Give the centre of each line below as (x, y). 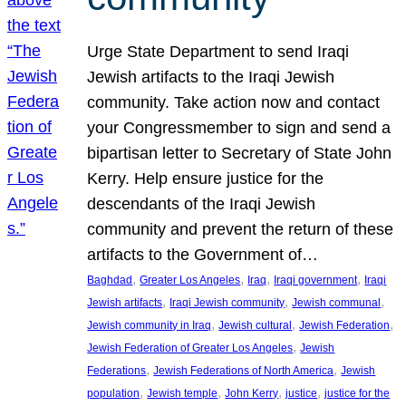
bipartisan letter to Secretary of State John (240, 153)
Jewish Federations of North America (244, 370)
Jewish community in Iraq (150, 325)
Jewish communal (337, 302)
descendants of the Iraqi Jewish (202, 203)
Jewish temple (183, 393)
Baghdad (110, 280)
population (114, 393)
